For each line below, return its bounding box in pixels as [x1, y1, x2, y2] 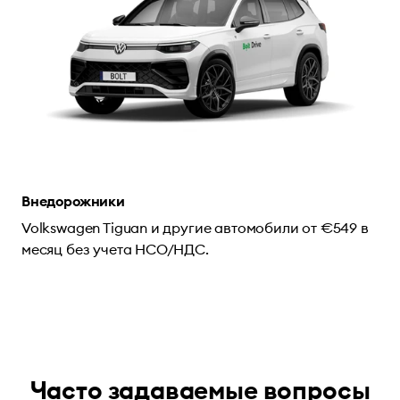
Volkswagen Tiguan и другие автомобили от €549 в [21, 218, 369, 237]
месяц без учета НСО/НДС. [21, 239, 209, 258]
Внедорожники [21, 191, 125, 210]
